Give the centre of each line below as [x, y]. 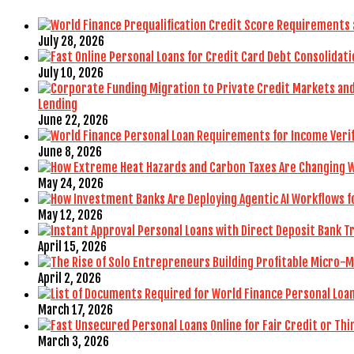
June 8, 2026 [70, 152]
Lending [58, 105]
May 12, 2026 [70, 215]
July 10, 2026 [71, 73]
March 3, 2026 [73, 342]
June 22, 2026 [73, 121]
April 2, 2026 [70, 279]
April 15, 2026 [72, 247]
